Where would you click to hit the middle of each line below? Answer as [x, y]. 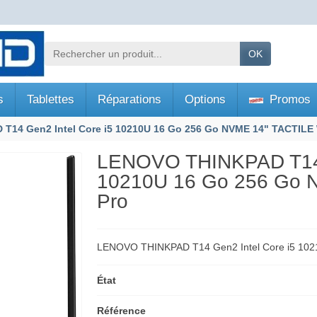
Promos [288, 100]
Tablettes [51, 100]
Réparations [129, 100]
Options [205, 100]
